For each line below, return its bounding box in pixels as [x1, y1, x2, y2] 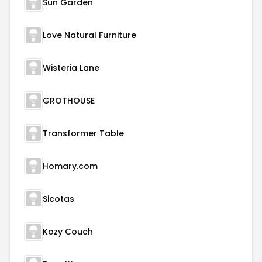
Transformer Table [43, 127, 124, 139]
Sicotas [43, 193, 74, 205]
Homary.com [43, 160, 98, 172]
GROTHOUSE [43, 95, 95, 106]
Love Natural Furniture [43, 29, 136, 41]
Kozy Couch [43, 226, 93, 237]
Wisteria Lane [43, 62, 99, 74]
